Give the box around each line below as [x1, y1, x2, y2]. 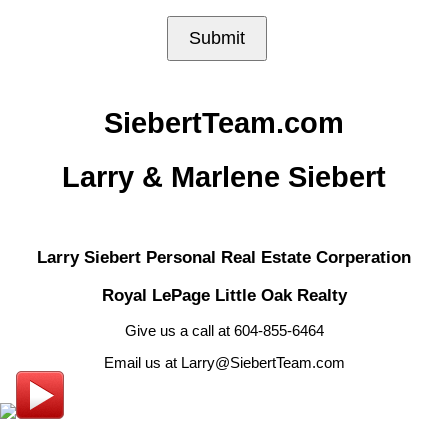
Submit [189, 27, 245, 48]
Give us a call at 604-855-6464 [124, 323, 324, 340]
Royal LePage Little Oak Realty [101, 284, 347, 305]
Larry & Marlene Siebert [62, 159, 386, 193]
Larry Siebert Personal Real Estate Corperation [37, 246, 411, 267]
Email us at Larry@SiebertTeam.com [103, 355, 345, 372]
